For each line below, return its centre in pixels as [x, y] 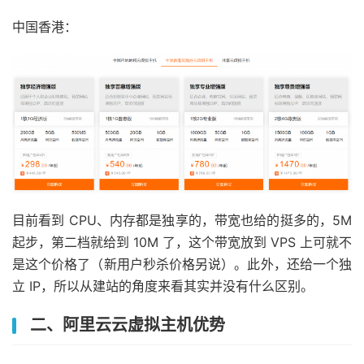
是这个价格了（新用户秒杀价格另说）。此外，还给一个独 [182, 264]
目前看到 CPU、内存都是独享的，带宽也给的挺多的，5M [182, 221]
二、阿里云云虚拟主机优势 [128, 325]
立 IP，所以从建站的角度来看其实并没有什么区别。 [163, 286]
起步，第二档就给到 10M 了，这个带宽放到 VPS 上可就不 [182, 243]
